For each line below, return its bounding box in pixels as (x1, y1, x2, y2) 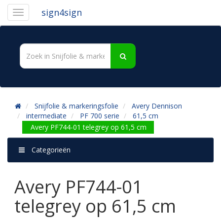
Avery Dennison (132, 101, 182, 110)
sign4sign (41, 6, 82, 18)
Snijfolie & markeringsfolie (35, 101, 118, 110)
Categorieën (32, 145, 71, 154)
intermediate (26, 111, 67, 120)
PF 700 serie (80, 111, 119, 120)
